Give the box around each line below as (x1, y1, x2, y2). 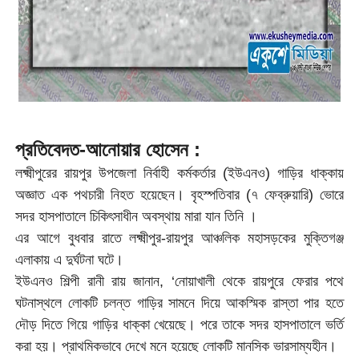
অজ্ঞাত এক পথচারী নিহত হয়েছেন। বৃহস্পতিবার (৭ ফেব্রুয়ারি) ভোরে (14, 187, 345, 203)
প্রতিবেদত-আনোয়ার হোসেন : (14, 139, 200, 160)
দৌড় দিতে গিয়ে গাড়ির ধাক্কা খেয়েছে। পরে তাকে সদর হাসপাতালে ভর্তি (14, 317, 345, 333)
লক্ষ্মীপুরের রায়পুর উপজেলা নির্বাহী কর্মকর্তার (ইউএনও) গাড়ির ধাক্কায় (14, 165, 345, 181)
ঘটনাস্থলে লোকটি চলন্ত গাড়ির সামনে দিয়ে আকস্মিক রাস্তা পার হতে (14, 295, 345, 311)
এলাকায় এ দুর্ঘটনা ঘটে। (14, 252, 123, 268)
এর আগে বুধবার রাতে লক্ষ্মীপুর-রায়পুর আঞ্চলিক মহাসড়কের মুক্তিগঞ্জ (14, 230, 345, 246)
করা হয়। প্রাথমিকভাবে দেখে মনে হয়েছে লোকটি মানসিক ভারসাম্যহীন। (14, 338, 337, 354)
